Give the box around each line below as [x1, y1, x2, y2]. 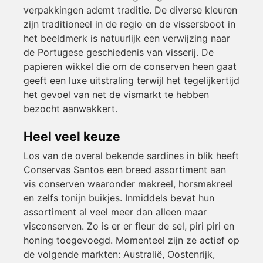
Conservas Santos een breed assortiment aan [23, 164, 226, 176]
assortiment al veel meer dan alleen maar [23, 206, 207, 218]
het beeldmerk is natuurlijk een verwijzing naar [23, 32, 230, 45]
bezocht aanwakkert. [23, 103, 117, 115]
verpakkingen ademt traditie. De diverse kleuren [23, 4, 237, 16]
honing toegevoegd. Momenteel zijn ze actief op [23, 234, 240, 247]
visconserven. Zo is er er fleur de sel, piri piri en [23, 220, 234, 232]
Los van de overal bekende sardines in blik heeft [23, 150, 239, 162]
